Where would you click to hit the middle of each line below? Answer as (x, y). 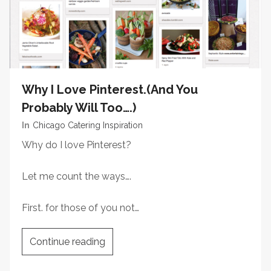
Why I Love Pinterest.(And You (110, 90)
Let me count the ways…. (77, 176)
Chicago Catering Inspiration (88, 126)
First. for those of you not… (80, 208)
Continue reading (67, 242)
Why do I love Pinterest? (77, 145)
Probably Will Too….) (79, 108)
